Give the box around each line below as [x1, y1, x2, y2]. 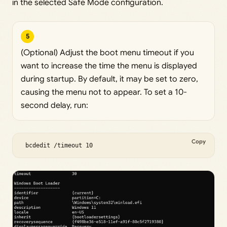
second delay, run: [21, 100, 88, 110]
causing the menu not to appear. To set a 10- [21, 87, 187, 97]
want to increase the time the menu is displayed [21, 60, 197, 71]
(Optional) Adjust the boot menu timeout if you [21, 47, 194, 58]
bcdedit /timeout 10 [22, 141, 96, 149]
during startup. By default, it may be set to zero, [21, 73, 198, 84]
